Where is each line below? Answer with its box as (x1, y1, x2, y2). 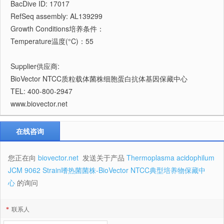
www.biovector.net (10, 98, 67, 108)
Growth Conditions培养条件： (10, 23, 104, 33)
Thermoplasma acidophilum (126, 152, 214, 162)
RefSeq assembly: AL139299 (10, 11, 102, 21)
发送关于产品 (80, 152, 126, 162)
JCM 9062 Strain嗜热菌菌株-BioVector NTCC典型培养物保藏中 (8, 165, 205, 175)
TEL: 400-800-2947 (10, 86, 72, 96)
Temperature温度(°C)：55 (10, 36, 93, 46)
